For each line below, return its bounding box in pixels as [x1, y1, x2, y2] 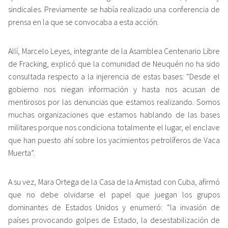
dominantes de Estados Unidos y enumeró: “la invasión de [8, 202, 220, 212]
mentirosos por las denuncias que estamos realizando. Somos [8, 96, 220, 107]
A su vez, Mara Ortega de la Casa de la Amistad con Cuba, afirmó [8, 176, 220, 187]
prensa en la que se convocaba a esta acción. [8, 16, 159, 27]
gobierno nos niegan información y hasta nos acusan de [8, 83, 220, 94]
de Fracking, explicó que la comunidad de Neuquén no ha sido [8, 58, 220, 69]
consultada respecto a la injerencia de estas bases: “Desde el [8, 71, 220, 81]
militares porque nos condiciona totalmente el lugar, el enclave [8, 122, 220, 132]
